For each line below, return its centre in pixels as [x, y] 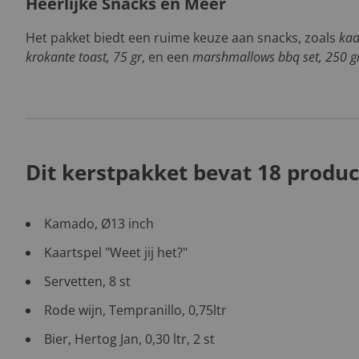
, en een [167, 57]
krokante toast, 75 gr [84, 57]
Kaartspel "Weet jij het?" [116, 252]
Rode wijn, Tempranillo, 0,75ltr [135, 310]
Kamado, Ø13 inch [99, 224]
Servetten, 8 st [87, 281]
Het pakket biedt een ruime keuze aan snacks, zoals [182, 38]
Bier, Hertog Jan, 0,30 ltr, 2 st [129, 339]
